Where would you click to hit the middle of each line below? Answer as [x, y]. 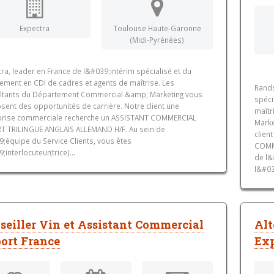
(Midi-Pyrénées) [157, 39]
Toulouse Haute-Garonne [157, 28]
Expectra [35, 28]
